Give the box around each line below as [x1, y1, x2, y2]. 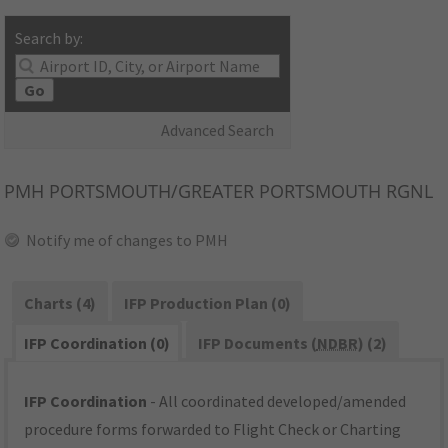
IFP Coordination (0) [24, 333, 171, 354]
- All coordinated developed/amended [147, 391, 407, 412]
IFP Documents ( [197, 333, 317, 354]
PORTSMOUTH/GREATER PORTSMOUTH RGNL [44, 179, 434, 204]
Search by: [15, 28, 84, 49]
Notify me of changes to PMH [26, 230, 229, 251]
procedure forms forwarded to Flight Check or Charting [24, 419, 402, 440]
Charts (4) [24, 293, 97, 314]
